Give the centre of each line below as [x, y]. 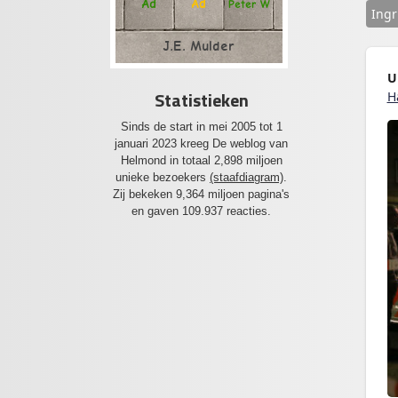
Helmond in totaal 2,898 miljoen [201, 160]
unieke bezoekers [163, 177]
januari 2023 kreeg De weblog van [201, 143]
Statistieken [201, 99]
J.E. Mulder [199, 46]
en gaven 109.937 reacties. [201, 211]
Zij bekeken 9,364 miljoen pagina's [201, 194]
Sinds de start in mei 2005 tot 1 [201, 126]
